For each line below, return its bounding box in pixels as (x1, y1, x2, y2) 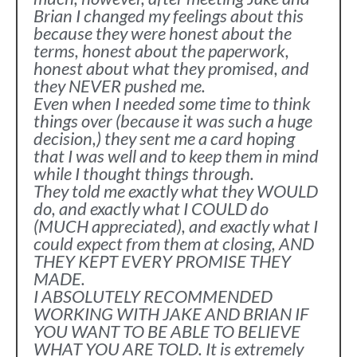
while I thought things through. (33, 163, 254, 184)
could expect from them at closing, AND (33, 233, 314, 254)
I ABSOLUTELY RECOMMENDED (33, 285, 273, 307)
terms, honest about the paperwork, (33, 40, 289, 61)
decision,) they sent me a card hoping (33, 127, 295, 149)
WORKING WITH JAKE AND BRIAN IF (33, 303, 308, 324)
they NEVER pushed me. (33, 75, 206, 96)
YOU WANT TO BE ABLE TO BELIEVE (33, 320, 300, 342)
